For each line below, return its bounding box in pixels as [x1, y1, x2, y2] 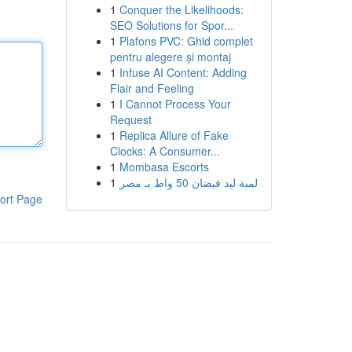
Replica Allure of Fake [119, 127, 229, 143]
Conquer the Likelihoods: [119, 2, 244, 17]
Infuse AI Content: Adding [119, 64, 247, 80]
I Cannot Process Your [119, 96, 231, 112]
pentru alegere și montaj [109, 49, 231, 64]
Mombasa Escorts [119, 159, 209, 174]
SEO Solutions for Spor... [109, 17, 233, 33]
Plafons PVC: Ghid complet [119, 33, 253, 49]
